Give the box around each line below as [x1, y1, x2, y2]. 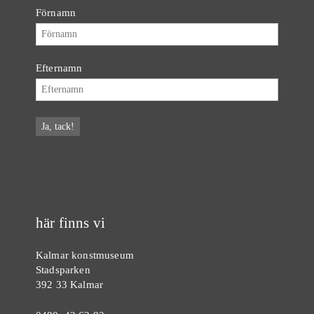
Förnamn [36, 6, 76, 18]
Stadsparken [36, 263, 90, 275]
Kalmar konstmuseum [36, 248, 134, 261]
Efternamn [36, 61, 83, 74]
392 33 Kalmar [36, 278, 104, 290]
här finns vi [36, 214, 105, 231]
